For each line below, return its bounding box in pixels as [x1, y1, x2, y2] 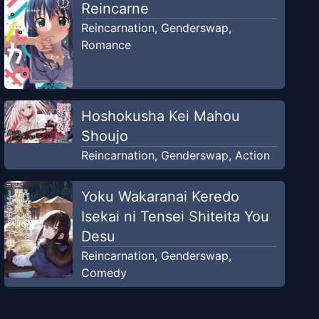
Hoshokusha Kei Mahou [80, 108, 240, 125]
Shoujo [80, 127, 128, 145]
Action [234, 148, 270, 163]
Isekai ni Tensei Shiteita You [80, 208, 269, 226]
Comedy [80, 266, 127, 281]
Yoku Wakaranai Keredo [80, 188, 239, 206]
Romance [80, 37, 131, 52]
